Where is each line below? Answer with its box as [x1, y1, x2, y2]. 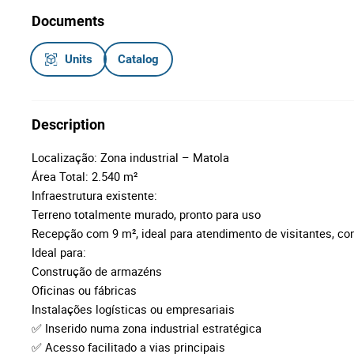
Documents [32, 13, 104, 29]
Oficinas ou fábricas [32, 282, 137, 298]
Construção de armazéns [32, 263, 162, 279]
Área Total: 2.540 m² [32, 168, 137, 184]
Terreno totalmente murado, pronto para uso [32, 206, 261, 222]
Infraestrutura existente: [32, 187, 157, 203]
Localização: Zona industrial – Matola [32, 149, 229, 165]
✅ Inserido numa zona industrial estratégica [32, 320, 262, 336]
